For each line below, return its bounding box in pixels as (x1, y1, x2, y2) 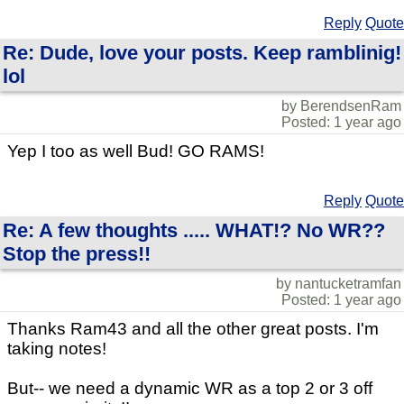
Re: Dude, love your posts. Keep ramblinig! (3, 41, 401, 64)
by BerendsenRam (281, 97, 401, 114)
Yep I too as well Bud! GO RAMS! (7, 141, 264, 161)
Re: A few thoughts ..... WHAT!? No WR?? (3, 218, 385, 242)
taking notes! (7, 338, 106, 358)
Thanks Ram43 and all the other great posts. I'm (7, 318, 379, 338)
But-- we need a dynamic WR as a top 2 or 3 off (7, 378, 372, 398)
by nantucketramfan (276, 275, 401, 291)
